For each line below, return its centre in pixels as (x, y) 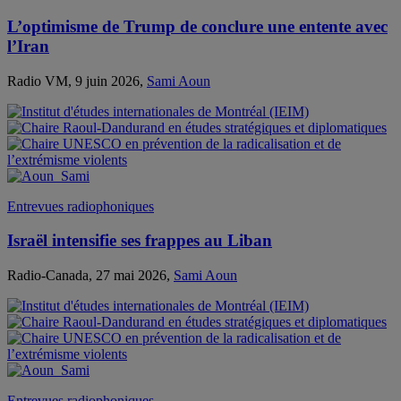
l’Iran (28, 46)
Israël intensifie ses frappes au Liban (140, 241)
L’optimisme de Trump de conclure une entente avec (197, 26)
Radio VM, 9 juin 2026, (77, 81)
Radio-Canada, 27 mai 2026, (90, 276)
